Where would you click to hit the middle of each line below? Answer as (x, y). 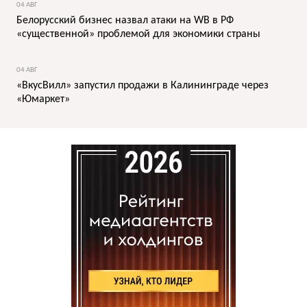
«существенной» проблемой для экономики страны (138, 35)
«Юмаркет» (43, 100)
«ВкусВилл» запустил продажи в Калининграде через (143, 86)
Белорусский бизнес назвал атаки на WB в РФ (125, 21)
